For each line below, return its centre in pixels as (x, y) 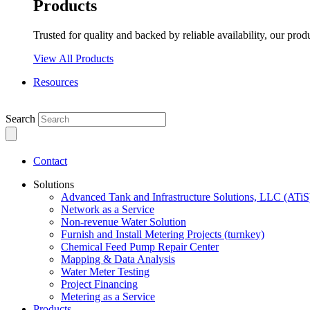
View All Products (73, 58)
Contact (50, 161)
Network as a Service (108, 209)
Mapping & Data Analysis (118, 259)
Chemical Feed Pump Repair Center (140, 246)
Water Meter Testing (105, 271)
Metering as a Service (108, 296)
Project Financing (99, 284)
